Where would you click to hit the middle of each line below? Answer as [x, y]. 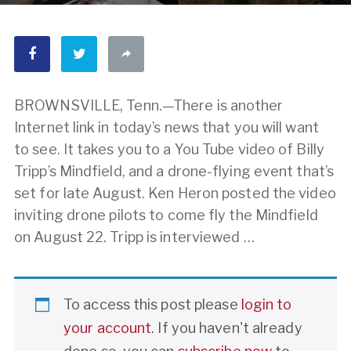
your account [108, 328]
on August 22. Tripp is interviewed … [134, 237]
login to [266, 305]
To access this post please [152, 305]
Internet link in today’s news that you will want [166, 128]
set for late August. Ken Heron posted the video [175, 194]
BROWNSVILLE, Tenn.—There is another [149, 106]
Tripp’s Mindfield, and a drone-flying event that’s [174, 172]
